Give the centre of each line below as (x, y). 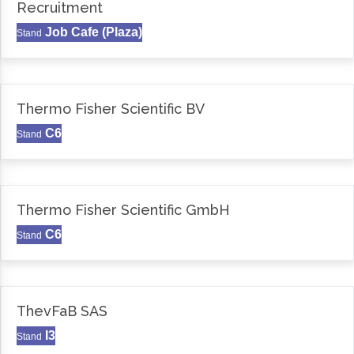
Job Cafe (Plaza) (94, 32)
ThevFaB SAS (62, 311)
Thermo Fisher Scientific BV (111, 109)
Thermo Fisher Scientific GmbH (123, 210)
